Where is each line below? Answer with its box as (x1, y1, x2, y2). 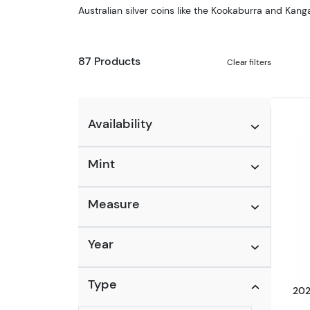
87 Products (77, 54, 140, 68)
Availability (87, 116, 152, 131)
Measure (87, 196, 140, 212)
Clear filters (227, 56, 272, 67)
